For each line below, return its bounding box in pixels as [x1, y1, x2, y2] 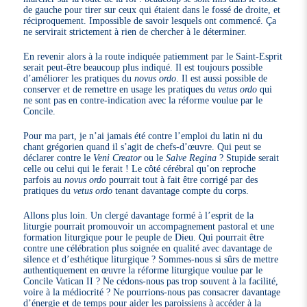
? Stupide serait [217, 151, 280, 163]
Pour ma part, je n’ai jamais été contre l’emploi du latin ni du [23, 130, 263, 141]
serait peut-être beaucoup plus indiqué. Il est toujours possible [23, 61, 263, 73]
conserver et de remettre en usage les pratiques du [23, 83, 219, 95]
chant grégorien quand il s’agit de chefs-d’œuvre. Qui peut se [23, 140, 262, 152]
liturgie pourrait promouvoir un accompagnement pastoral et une [23, 220, 275, 232]
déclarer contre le [23, 151, 94, 163]
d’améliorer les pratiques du [23, 72, 135, 84]
